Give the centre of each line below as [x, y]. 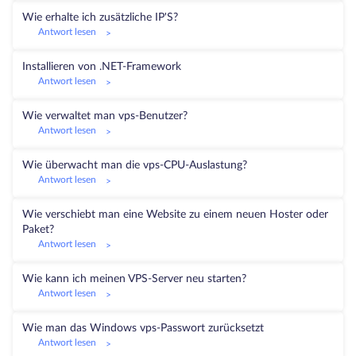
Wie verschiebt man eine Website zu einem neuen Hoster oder [175, 215]
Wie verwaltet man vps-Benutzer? [105, 116]
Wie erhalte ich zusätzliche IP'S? [100, 17]
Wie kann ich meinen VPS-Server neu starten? [134, 279]
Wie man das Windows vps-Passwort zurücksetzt [143, 328]
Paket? [38, 230]
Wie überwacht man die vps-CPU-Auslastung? [135, 165]
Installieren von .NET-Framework [102, 67]
